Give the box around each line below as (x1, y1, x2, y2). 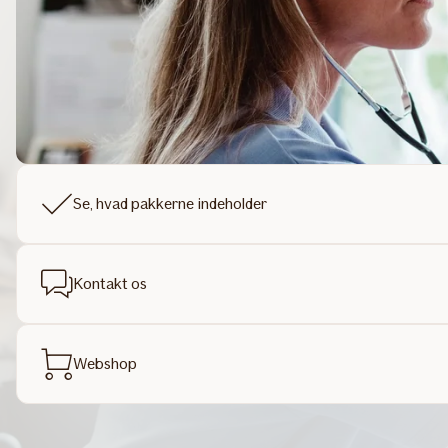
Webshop (73, 354, 137, 373)
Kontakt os (73, 274, 147, 293)
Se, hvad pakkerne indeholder (73, 194, 267, 213)
